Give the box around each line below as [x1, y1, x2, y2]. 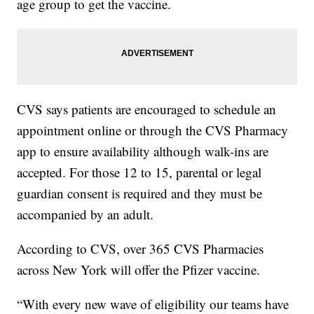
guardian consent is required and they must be [17, 184, 263, 203]
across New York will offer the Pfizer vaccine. [17, 261, 261, 279]
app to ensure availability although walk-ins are [17, 142, 269, 161]
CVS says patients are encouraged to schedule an [17, 100, 277, 118]
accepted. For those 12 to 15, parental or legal [17, 163, 262, 182]
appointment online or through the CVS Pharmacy [17, 121, 289, 139]
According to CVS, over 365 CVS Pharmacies [17, 240, 264, 258]
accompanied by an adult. [17, 205, 154, 224]
